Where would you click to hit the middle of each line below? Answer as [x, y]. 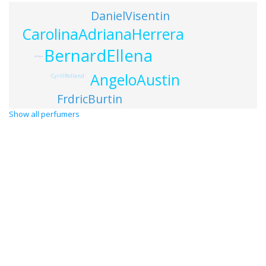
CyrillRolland [67, 75]
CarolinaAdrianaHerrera [104, 34]
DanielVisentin [130, 16]
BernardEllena [98, 55]
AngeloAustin [135, 80]
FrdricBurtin [90, 99]
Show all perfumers [44, 114]
